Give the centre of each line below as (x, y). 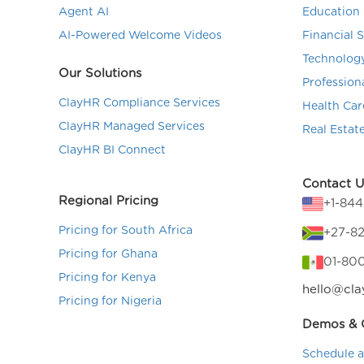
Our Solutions (100, 74)
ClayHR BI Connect (112, 150)
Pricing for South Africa (126, 231)
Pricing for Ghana (108, 254)
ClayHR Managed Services (132, 127)
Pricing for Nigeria (110, 301)
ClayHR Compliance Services (139, 103)
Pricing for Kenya (107, 278)
